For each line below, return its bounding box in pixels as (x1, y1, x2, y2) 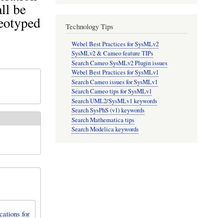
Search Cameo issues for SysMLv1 (72, 77, 158, 86)
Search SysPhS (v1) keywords (72, 106, 145, 115)
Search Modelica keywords (72, 125, 139, 134)
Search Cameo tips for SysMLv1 (72, 87, 152, 96)
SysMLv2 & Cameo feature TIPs (72, 49, 154, 58)
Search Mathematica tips (72, 115, 135, 124)
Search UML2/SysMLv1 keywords (72, 96, 158, 105)
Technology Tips (65, 21, 113, 31)
